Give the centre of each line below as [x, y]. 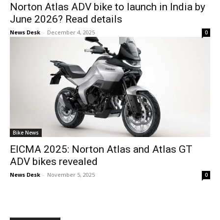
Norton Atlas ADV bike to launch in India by [108, 7]
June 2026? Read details [66, 19]
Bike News [26, 133]
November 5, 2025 [71, 175]
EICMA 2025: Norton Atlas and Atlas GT [101, 149]
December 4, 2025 [71, 32]
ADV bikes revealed [54, 162]
